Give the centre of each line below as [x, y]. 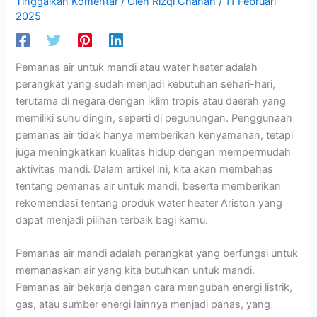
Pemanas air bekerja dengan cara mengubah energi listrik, [154, 287]
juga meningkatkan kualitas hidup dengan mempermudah [154, 152]
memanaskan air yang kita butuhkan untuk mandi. [136, 270]
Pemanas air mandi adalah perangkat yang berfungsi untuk [157, 253]
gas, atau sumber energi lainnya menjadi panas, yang [143, 304]
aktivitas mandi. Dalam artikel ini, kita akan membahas [145, 169]
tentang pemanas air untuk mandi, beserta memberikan [149, 186]
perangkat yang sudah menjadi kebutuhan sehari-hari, [146, 84]
